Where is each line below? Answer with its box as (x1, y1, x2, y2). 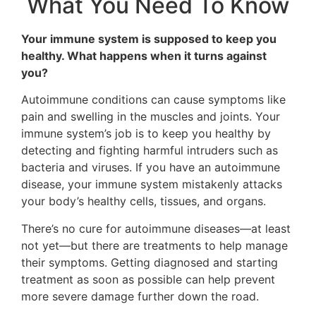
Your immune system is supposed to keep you (21, 31, 276, 46)
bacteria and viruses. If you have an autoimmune (21, 160, 280, 175)
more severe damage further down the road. (21, 288, 259, 303)
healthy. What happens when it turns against (21, 48, 267, 63)
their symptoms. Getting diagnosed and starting (21, 255, 278, 269)
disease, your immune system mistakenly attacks (21, 177, 282, 192)
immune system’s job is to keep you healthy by (21, 126, 271, 141)
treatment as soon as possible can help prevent (21, 272, 275, 286)
